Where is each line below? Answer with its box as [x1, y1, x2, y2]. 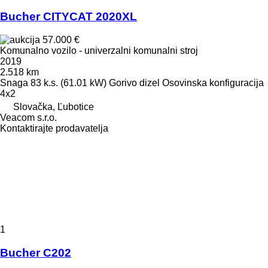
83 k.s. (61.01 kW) [31, 78, 106, 88]
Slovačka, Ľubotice [13, 102, 94, 112]
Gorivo [109, 78, 137, 88]
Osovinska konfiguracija [162, 78, 264, 88]
